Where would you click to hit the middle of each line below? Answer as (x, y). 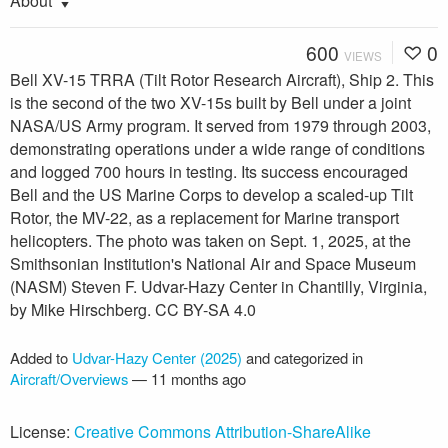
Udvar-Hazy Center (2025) (157, 358)
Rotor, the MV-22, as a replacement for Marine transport (204, 218)
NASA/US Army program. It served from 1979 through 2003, (220, 126)
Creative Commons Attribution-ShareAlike (222, 432)
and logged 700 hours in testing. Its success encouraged (209, 172)
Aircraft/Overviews (69, 379)
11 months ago (198, 379)
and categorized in (302, 358)
